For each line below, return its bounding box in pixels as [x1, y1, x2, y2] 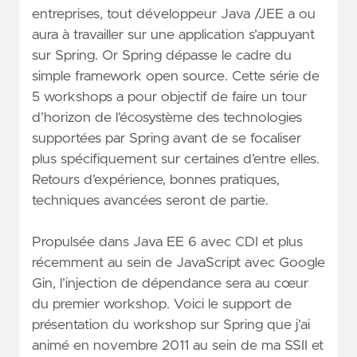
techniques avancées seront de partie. [32, 194, 269, 209]
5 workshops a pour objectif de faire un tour [32, 90, 307, 105]
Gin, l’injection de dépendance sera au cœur [32, 276, 308, 291]
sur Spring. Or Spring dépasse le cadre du [32, 49, 292, 64]
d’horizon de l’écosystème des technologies [32, 111, 302, 126]
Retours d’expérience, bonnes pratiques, [32, 173, 280, 188]
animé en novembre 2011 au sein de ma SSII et [32, 338, 324, 353]
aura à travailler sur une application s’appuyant [32, 28, 315, 43]
